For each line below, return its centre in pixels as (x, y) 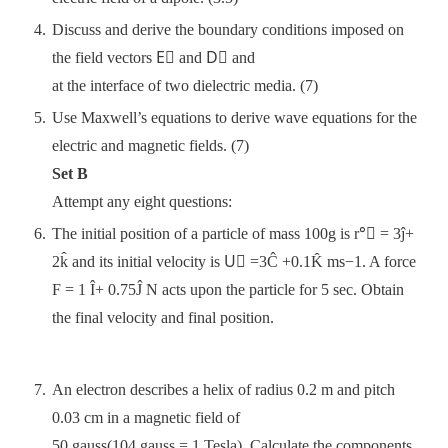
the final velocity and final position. (163, 317)
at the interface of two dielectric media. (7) (185, 85)
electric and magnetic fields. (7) (150, 145)
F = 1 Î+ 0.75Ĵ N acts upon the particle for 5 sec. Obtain (228, 289)
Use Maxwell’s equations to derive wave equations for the (234, 117)
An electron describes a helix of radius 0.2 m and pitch (223, 389)
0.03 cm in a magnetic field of (146, 417)
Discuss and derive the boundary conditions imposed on (228, 29)
